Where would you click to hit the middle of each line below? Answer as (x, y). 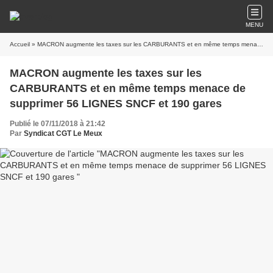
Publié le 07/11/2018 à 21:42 (58, 124)
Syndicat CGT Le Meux (63, 133)
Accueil (20, 44)
